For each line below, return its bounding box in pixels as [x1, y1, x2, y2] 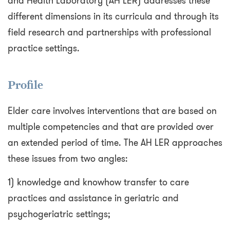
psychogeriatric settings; [8, 207, 110, 221]
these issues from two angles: [8, 152, 128, 166]
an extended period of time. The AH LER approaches [8, 136, 222, 150]
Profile [8, 78, 43, 92]
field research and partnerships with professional [8, 26, 211, 40]
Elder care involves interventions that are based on [8, 104, 217, 118]
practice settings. [8, 42, 80, 55]
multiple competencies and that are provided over [8, 120, 214, 134]
